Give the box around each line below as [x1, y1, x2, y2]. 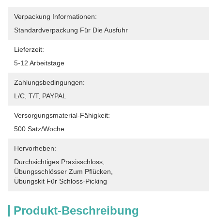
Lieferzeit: [14, 46, 44, 53]
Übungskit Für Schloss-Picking [14, 177, 107, 185]
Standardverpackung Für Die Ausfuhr [14, 26, 128, 34]
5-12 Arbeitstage [14, 59, 64, 67]
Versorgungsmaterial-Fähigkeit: [14, 111, 110, 119]
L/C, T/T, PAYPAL [14, 92, 66, 100]
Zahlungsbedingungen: [14, 78, 85, 86]
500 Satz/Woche [14, 125, 64, 133]
